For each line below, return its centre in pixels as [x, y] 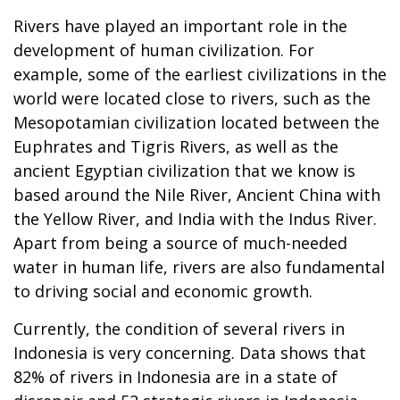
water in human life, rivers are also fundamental [199, 267]
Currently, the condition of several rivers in [179, 329]
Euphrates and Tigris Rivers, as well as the [176, 147]
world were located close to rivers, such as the [192, 99]
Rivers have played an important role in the [180, 26]
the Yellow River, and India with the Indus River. [195, 219]
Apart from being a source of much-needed [180, 243]
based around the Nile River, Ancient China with [197, 195]
